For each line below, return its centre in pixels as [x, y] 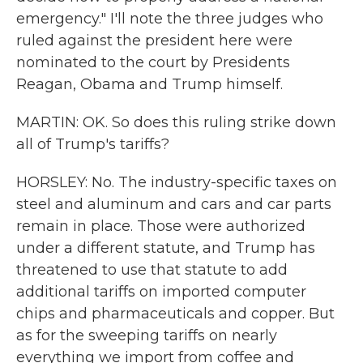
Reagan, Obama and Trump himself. [149, 84]
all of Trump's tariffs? [93, 144]
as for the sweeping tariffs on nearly [147, 335]
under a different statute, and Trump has [166, 248]
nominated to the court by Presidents [153, 62]
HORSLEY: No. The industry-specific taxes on [177, 182]
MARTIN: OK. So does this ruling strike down [176, 122]
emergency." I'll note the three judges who [170, 19]
